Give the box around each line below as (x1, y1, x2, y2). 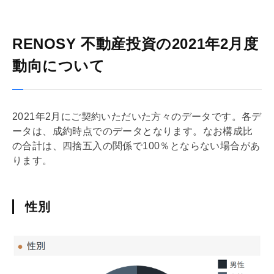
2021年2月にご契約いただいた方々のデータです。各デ (12, 111, 262, 122)
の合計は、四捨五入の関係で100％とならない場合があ (12, 140, 261, 151)
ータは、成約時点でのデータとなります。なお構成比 (12, 125, 253, 136)
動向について (12, 57, 105, 74)
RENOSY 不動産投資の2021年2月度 (12, 35, 259, 52)
